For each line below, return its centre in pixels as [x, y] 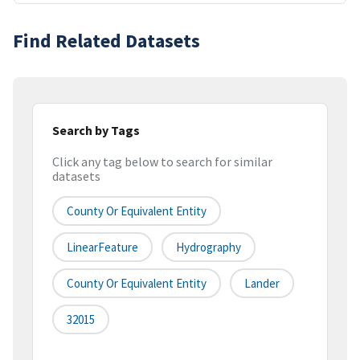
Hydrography [209, 247]
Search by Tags [96, 130]
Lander [262, 284]
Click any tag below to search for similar [162, 162]
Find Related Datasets [106, 40]
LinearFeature [102, 247]
